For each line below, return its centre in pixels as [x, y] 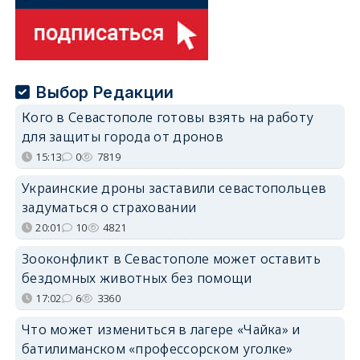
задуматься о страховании [109, 207]
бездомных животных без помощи [137, 278]
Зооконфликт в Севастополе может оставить [171, 258]
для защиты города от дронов [123, 136]
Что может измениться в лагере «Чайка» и [161, 329]
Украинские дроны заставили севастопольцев [174, 188]
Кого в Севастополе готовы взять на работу [168, 117]
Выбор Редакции [105, 92]
